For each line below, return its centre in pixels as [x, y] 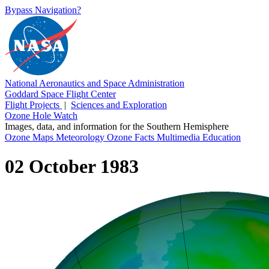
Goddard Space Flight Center [60, 94]
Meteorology [81, 137]
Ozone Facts [132, 137]
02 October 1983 [72, 167]
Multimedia [180, 137]
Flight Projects [33, 105]
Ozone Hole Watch [41, 116]
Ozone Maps [30, 137]
